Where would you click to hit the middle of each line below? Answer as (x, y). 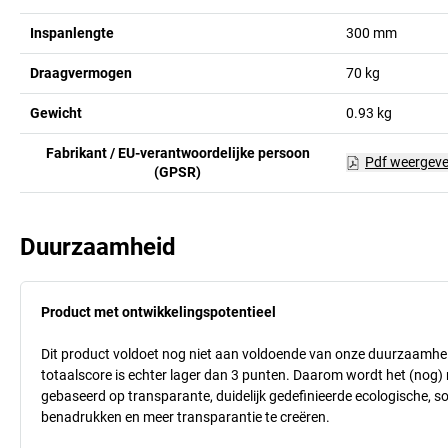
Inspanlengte (72, 32)
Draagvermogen (81, 72)
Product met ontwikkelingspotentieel (158, 311)
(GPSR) (178, 171)
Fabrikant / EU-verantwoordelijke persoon (177, 152)
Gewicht (56, 112)
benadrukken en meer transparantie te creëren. (185, 416)
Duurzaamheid (98, 246)
